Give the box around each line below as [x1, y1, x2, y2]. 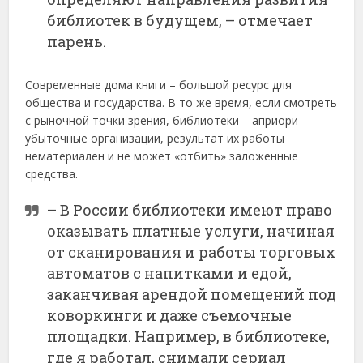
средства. [25, 166, 79, 182]
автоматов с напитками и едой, [47, 263, 293, 284]
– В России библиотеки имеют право [47, 200, 333, 220]
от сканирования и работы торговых [47, 242, 336, 263]
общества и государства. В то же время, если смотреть [25, 95, 338, 111]
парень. [47, 32, 107, 52]
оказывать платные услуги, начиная [47, 221, 335, 241]
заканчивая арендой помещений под [47, 284, 337, 305]
